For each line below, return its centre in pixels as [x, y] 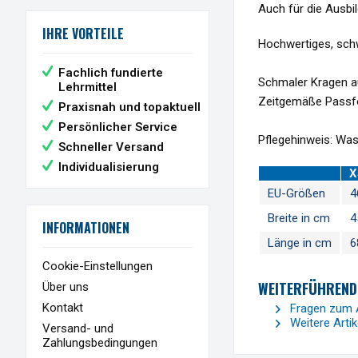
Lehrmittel [88, 87]
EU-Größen [296, 194]
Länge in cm [300, 243]
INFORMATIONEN [86, 227]
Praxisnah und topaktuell [129, 107]
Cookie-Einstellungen [97, 266]
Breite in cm [299, 219]
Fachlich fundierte [111, 72]
